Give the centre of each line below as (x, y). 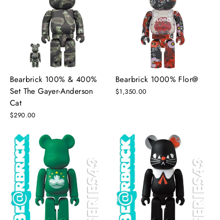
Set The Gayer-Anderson (52, 91)
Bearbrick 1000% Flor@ (157, 79)
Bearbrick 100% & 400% (54, 79)
